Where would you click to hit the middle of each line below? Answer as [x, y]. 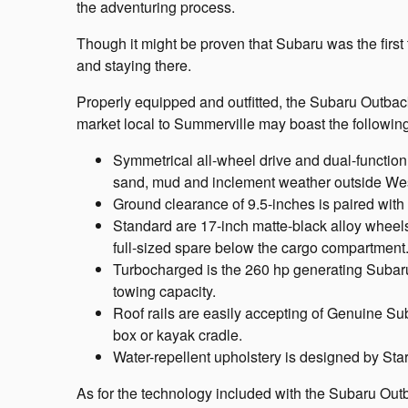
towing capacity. [164, 291]
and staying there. [134, 65]
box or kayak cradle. [178, 334]
